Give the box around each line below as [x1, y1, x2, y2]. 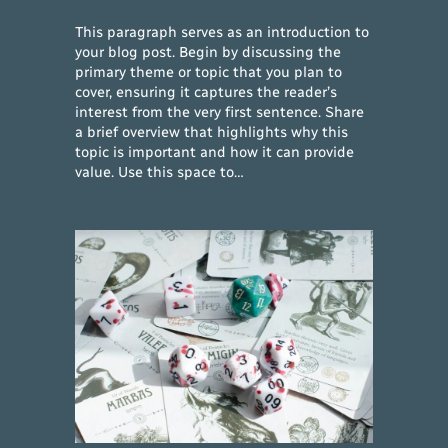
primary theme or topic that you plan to [75, 63, 343, 81]
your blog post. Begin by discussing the [75, 43, 342, 61]
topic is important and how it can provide [75, 143, 355, 161]
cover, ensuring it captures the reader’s [75, 83, 338, 101]
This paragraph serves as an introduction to [75, 23, 370, 41]
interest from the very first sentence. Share [75, 103, 365, 121]
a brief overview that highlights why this [75, 123, 349, 141]
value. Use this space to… [75, 163, 245, 181]
